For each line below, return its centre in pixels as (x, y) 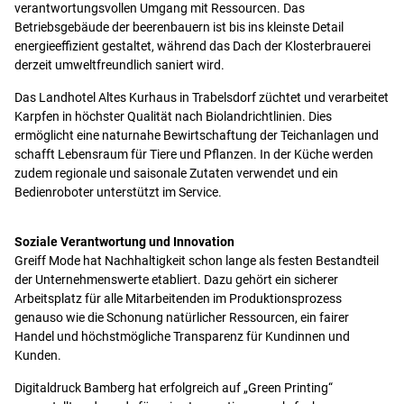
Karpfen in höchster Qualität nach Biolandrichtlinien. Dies (173, 116)
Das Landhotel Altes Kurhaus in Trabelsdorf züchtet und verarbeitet (202, 97)
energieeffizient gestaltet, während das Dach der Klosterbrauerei (193, 47)
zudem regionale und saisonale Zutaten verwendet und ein (176, 173)
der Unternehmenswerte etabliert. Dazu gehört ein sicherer (176, 280)
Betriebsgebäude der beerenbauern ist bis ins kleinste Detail (179, 28)
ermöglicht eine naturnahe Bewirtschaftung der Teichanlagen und (197, 135)
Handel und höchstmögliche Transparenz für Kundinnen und (182, 337)
